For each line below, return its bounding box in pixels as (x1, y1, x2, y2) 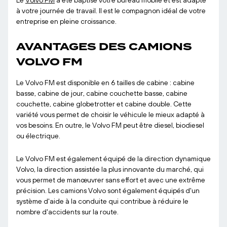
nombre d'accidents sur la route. (16, 208, 119, 216)
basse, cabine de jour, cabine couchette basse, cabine (16, 89, 187, 97)
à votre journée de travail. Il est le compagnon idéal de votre (16, 7, 206, 15)
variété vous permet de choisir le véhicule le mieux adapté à (16, 110, 205, 119)
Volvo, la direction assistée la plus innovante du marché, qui (16, 165, 204, 173)
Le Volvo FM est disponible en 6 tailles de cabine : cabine (16, 79, 195, 87)
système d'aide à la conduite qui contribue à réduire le (16, 197, 188, 205)
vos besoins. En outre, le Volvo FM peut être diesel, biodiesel (16, 121, 204, 129)
